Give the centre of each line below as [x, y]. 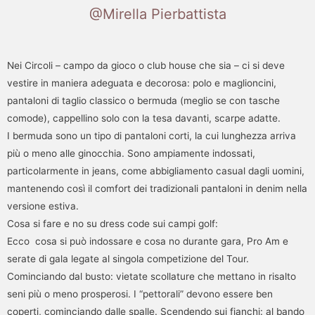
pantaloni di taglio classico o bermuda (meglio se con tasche [143, 100]
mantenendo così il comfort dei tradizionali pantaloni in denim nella [157, 188]
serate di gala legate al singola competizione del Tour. [128, 258]
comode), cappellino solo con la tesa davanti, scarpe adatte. [144, 118]
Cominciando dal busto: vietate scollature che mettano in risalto [152, 276]
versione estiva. [43, 206]
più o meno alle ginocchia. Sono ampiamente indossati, [131, 153]
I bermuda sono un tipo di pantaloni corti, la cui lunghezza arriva [152, 135]
